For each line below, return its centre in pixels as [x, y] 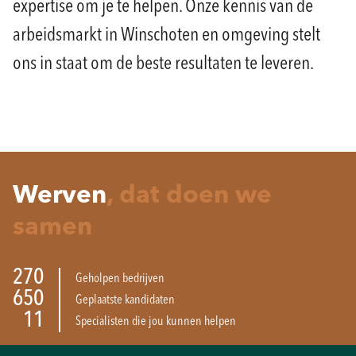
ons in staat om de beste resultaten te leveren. [163, 64]
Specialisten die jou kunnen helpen [156, 321]
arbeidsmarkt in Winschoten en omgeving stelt [166, 36]
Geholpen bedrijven [120, 279]
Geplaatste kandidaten [125, 300]
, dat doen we [189, 196]
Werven [60, 196]
